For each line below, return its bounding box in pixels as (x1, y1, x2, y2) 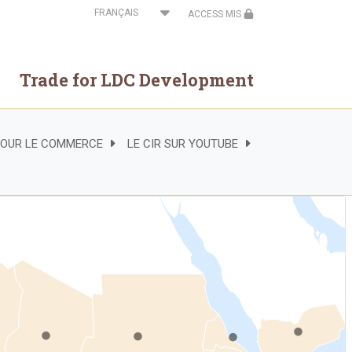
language (82, 26, 123, 37)
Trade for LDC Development (20, 68, 254, 91)
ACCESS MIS (188, 9, 244, 20)
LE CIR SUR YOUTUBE (126, 136, 238, 151)
